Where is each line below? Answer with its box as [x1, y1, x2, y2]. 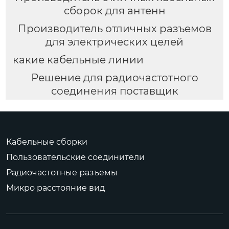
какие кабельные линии [12, 53, 144, 66]
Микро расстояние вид [6, 182, 105, 193]
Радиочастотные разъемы [6, 167, 118, 177]
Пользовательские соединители [6, 152, 145, 162]
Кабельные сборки [6, 136, 87, 147]
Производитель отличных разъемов [17, 22, 212, 35]
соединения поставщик [51, 84, 178, 97]
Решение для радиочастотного [31, 71, 198, 84]
